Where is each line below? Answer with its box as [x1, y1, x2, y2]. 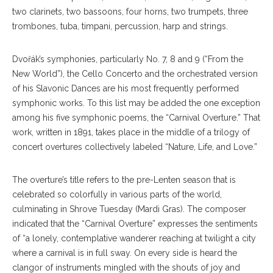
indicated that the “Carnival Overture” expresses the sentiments [12, 218, 258, 229]
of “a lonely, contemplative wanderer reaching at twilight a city [12, 233, 256, 243]
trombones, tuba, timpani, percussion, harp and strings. [12, 21, 228, 31]
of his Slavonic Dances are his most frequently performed [12, 83, 239, 93]
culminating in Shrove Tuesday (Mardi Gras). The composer [12, 204, 246, 214]
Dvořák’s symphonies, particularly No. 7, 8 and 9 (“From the [12, 54, 243, 64]
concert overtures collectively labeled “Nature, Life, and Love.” [12, 141, 257, 152]
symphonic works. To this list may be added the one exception [12, 97, 260, 108]
